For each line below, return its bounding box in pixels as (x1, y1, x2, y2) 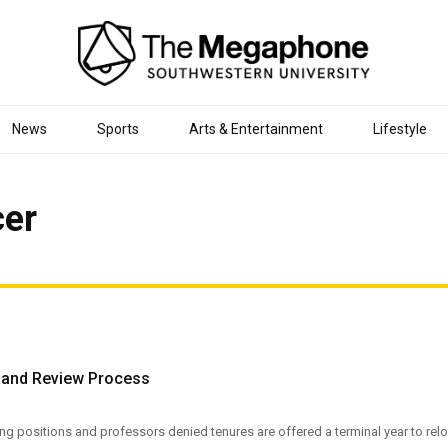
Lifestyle (372, 121, 427, 137)
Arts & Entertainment (188, 121, 323, 137)
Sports (96, 121, 139, 137)
